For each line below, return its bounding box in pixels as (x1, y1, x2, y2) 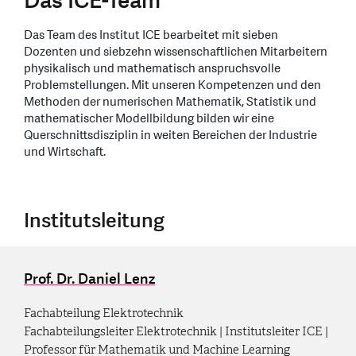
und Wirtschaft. (24, 143, 106, 161)
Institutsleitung (24, 207, 164, 234)
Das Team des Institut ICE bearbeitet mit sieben (24, 26, 278, 44)
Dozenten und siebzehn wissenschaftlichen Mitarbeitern (24, 43, 327, 60)
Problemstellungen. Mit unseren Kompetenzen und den (24, 76, 321, 94)
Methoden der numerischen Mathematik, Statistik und (24, 93, 316, 110)
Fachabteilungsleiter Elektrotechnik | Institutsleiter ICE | (24, 323, 328, 339)
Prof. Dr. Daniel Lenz (24, 269, 155, 289)
